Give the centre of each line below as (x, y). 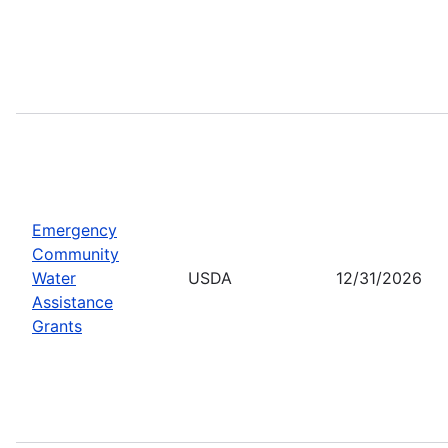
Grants (57, 325)
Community (75, 253)
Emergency (74, 229)
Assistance (72, 301)
